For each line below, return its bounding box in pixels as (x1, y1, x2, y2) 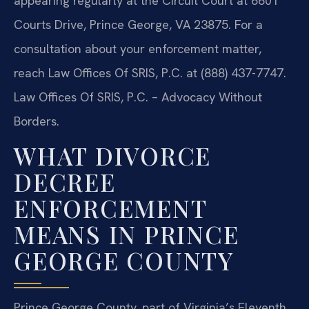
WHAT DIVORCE (14, 139, 211, 172)
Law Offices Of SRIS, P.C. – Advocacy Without (14, 88, 262, 105)
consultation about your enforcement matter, (14, 40, 261, 57)
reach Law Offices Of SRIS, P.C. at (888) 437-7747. (14, 64, 286, 81)
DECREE (14, 166, 116, 199)
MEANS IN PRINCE (14, 218, 239, 251)
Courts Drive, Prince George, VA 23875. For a (14, 16, 263, 32)
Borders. (14, 112, 59, 129)
